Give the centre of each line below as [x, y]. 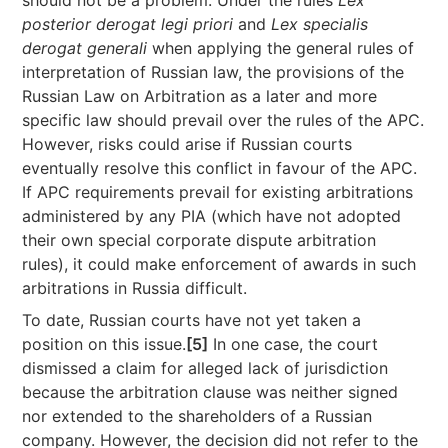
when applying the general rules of [281, 48]
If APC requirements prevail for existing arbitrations [218, 192]
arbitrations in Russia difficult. [135, 288]
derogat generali [85, 48]
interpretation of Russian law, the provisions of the [213, 72]
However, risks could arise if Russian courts [187, 144]
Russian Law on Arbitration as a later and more [200, 96]
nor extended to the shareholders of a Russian [197, 416]
